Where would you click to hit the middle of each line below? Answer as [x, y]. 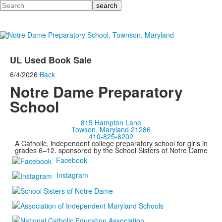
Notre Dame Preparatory [96, 91]
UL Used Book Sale [51, 60]
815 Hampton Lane [111, 122]
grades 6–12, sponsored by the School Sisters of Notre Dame [111, 150]
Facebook [72, 160]
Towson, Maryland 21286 [111, 129]
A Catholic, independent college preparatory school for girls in [111, 143]
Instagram [72, 175]
